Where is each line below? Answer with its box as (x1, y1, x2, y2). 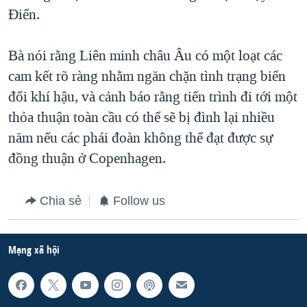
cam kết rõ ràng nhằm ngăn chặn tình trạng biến (8, 66, 286, 86)
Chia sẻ (40, 193, 82, 208)
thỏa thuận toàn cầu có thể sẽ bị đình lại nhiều (8, 107, 275, 127)
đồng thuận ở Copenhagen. (8, 148, 166, 168)
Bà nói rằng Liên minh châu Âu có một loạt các (8, 45, 282, 65)
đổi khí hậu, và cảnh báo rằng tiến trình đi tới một (8, 86, 297, 106)
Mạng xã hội (8, 242, 60, 257)
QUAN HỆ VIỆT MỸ (27, 12, 112, 23)
